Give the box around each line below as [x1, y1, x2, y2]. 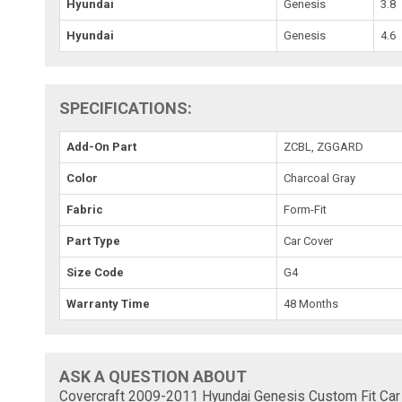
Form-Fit [284, 202, 328, 216]
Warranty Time [66, 296, 151, 310]
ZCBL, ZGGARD [284, 139, 364, 153]
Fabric [66, 202, 104, 216]
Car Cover [284, 233, 334, 248]
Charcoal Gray [284, 170, 356, 185]
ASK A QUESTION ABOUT [59, 366, 248, 386]
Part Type [66, 233, 121, 248]
